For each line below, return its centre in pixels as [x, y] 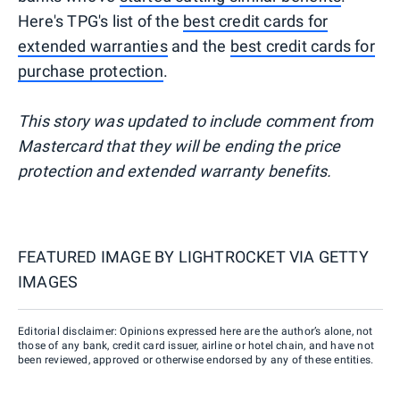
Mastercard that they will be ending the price [179, 146]
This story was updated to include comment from [196, 121]
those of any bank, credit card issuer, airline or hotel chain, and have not [196, 345]
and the [199, 46]
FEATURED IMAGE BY [98, 256]
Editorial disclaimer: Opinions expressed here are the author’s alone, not [196, 331]
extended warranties [93, 46]
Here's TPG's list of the [100, 21]
